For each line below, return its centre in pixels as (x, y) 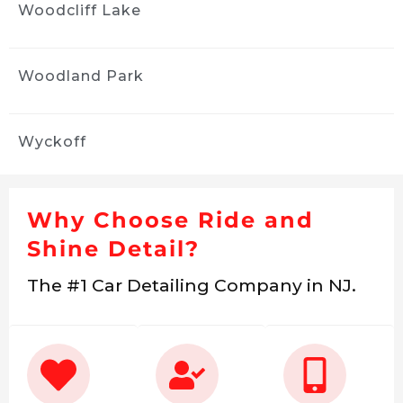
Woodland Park (81, 76)
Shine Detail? (113, 249)
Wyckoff (52, 142)
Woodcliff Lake (80, 11)
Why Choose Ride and (170, 220)
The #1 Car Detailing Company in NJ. (192, 286)
